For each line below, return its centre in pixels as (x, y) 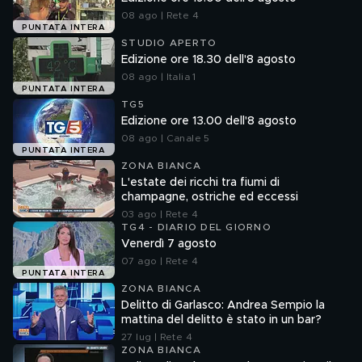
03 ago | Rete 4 (160, 214)
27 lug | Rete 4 (157, 337)
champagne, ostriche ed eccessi (210, 197)
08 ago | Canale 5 (166, 138)
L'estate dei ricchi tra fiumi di (200, 183)
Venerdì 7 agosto (169, 244)
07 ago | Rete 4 (160, 261)
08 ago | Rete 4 (160, 15)
